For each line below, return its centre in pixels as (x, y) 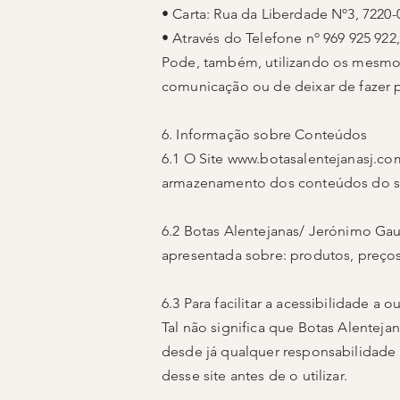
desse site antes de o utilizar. (254, 375)
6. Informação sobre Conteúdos (265, 134)
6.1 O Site (195, 158)
